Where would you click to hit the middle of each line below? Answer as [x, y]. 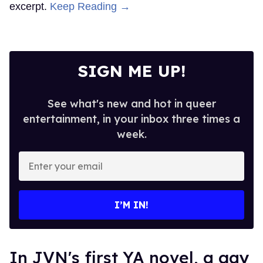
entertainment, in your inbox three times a [131, 119]
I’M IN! [131, 205]
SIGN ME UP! [131, 70]
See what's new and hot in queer [131, 103]
